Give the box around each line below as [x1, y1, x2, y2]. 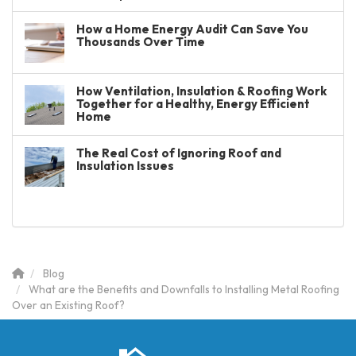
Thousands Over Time [76, 34, 205, 49]
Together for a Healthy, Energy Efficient [76, 96, 310, 111]
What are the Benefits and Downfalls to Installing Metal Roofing [29, 282, 339, 296]
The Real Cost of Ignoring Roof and [76, 145, 281, 161]
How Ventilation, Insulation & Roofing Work [76, 83, 327, 99]
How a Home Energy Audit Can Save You [76, 21, 308, 37]
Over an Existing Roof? [12, 298, 125, 312]
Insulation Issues [76, 158, 174, 173]
